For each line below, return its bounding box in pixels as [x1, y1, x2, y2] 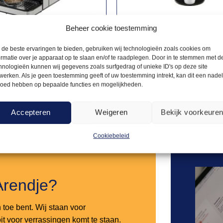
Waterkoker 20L [128, 45, 181, 54]
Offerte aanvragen [35, 83, 97, 91]
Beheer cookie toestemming [66, 23, 157, 32]
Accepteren [11, 108, 51, 116]
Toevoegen [113, 118, 140, 124]
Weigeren [95, 108, 128, 116]
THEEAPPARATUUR [128, 36, 183, 42]
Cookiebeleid [93, 132, 130, 139]
